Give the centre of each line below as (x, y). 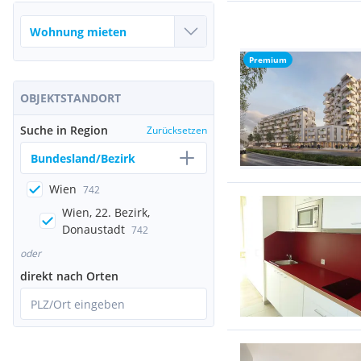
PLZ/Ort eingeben (78, 304)
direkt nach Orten (69, 276)
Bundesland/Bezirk (83, 158)
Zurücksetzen (177, 130)
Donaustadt (93, 229)
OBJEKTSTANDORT (71, 98)
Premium (268, 60)
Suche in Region (64, 130)
